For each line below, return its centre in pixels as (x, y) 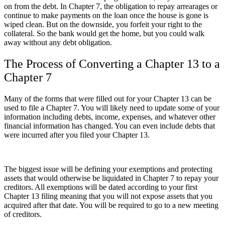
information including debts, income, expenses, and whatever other (110, 117)
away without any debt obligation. (58, 43)
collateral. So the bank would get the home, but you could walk (104, 34)
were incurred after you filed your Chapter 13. (77, 135)
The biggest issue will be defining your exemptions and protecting (108, 169)
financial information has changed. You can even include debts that (109, 126)
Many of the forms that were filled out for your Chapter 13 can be (108, 98)
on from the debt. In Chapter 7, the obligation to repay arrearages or (111, 7)
